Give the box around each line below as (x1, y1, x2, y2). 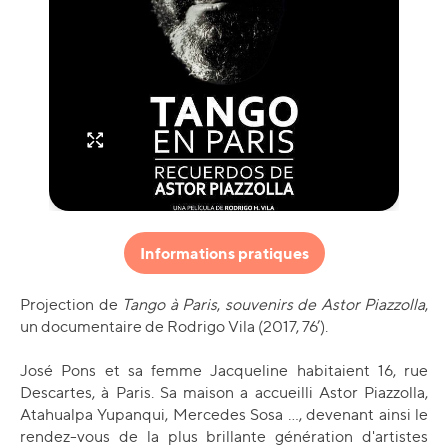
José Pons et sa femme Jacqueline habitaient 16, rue (20, 361, 428, 380)
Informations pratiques (139, 243, 309, 263)
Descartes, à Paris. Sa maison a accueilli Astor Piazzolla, (20, 383, 428, 402)
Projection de (20, 295, 122, 314)
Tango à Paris (122, 295, 217, 314)
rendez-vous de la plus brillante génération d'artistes (20, 427, 428, 446)
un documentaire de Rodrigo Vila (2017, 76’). (20, 317, 328, 336)
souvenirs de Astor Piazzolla (224, 295, 425, 314)
